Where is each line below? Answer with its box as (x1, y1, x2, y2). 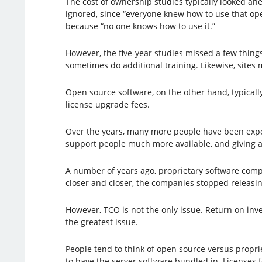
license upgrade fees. (65, 98, 150, 110)
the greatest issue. (65, 216, 138, 227)
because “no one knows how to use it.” (65, 20, 215, 32)
